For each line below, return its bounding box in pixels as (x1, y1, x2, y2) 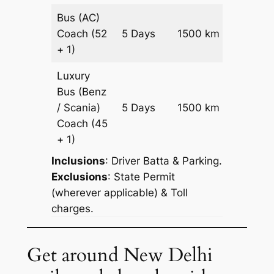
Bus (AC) (57, 11, 100, 24)
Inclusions (51, 154, 105, 167)
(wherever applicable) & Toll (51, 186, 188, 199)
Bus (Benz (57, 85, 107, 98)
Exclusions (51, 170, 108, 183)
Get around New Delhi (26, 242, 213, 268)
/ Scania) (57, 101, 101, 114)
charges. (51, 202, 94, 215)
